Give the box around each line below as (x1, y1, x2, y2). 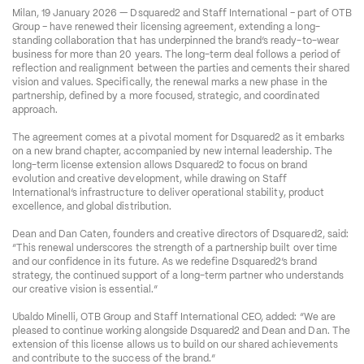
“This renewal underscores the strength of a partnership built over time (11, 241, 337, 255)
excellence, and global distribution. (11, 200, 171, 214)
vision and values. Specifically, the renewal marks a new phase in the (11, 76, 327, 89)
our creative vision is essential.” (11, 283, 158, 297)
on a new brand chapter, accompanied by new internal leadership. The (11, 145, 332, 158)
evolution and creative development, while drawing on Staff (11, 172, 288, 186)
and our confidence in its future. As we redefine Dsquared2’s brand (11, 255, 317, 269)
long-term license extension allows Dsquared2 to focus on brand (11, 158, 308, 172)
